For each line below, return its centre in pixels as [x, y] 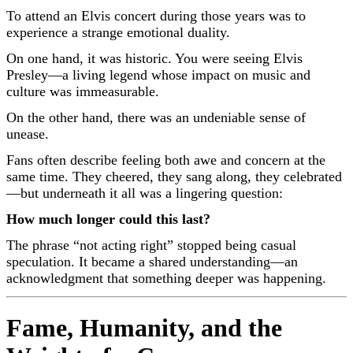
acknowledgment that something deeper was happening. [166, 278]
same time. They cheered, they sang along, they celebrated [174, 176]
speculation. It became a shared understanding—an [152, 261]
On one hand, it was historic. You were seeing [140, 58]
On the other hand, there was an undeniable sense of [156, 117]
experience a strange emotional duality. [118, 32]
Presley [27, 74]
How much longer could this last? [108, 219]
